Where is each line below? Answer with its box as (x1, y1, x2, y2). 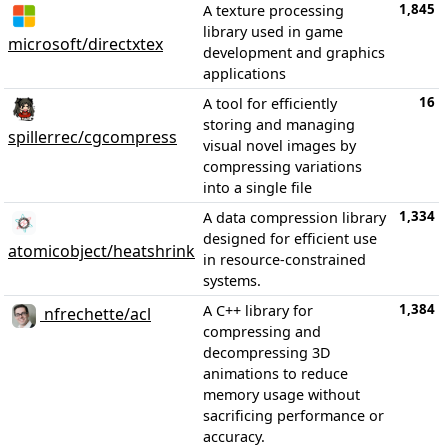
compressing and (203, 321, 321, 341)
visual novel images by (203, 135, 356, 155)
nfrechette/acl (40, 303, 151, 326)
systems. (203, 270, 261, 290)
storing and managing (203, 114, 355, 134)
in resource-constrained (203, 249, 366, 269)
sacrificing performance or (203, 405, 384, 425)
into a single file (203, 177, 312, 197)
